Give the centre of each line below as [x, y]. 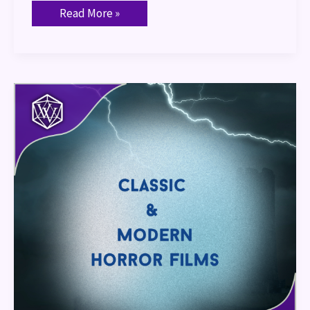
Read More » [89, 13]
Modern [78, 111]
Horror [75, 123]
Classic [75, 88]
